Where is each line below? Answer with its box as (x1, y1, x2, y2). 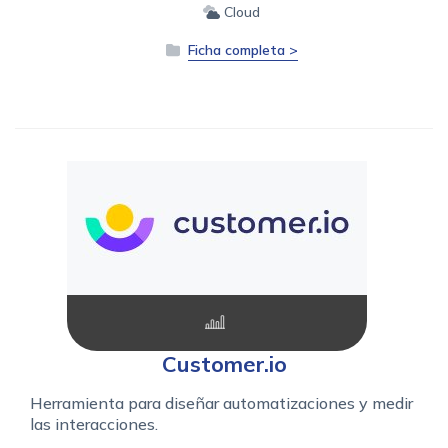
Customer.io (161, 349, 287, 378)
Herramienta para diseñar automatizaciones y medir (30, 392, 413, 413)
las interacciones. (30, 413, 158, 434)
